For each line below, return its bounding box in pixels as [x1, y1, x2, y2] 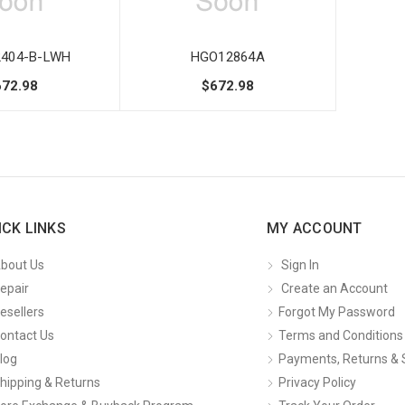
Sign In [281, 258, 319, 273]
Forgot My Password [278, 305, 395, 320]
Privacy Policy [278, 375, 356, 391]
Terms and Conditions [278, 328, 403, 344]
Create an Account [281, 281, 388, 297]
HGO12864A [190, 49, 265, 65]
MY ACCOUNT [267, 220, 363, 237]
